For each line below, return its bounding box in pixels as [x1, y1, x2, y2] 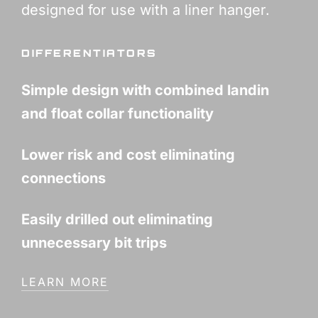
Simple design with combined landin [21, 82, 269, 99]
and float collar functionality [21, 105, 214, 123]
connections [21, 170, 106, 187]
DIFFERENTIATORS [21, 47, 158, 60]
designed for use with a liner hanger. [21, 1, 270, 19]
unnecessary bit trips [21, 234, 167, 252]
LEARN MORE [21, 275, 109, 290]
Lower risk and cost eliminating [21, 146, 235, 164]
